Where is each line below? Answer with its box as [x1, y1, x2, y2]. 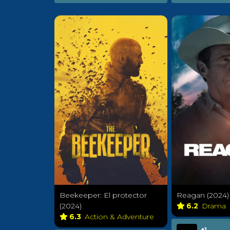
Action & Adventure [85, 212, 156, 222]
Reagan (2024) [177, 190, 229, 200]
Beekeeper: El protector [60, 190, 147, 200]
